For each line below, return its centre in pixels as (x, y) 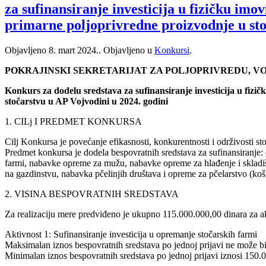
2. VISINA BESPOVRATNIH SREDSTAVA (92, 194)
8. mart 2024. (74, 50)
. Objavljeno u (126, 50)
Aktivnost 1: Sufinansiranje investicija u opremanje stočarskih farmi (131, 234)
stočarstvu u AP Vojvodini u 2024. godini (86, 101)
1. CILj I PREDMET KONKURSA (73, 121)
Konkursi (172, 50)
